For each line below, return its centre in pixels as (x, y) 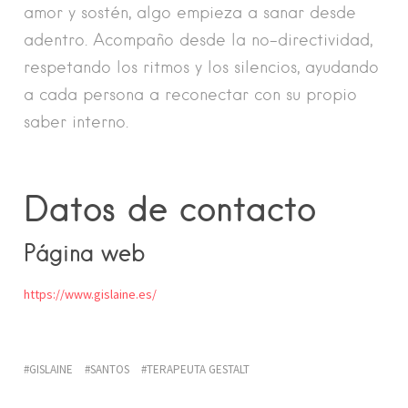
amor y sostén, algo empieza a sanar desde (190, 12)
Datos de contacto (170, 208)
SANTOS (110, 369)
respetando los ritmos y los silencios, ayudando (201, 66)
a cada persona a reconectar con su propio (190, 94)
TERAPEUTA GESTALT (198, 369)
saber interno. (76, 121)
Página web (84, 252)
